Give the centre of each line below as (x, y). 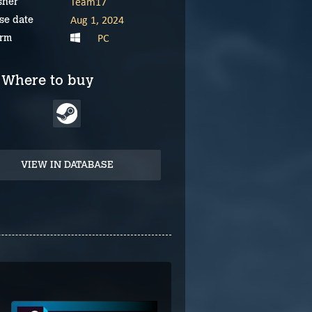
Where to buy (47, 80)
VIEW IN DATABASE (67, 165)
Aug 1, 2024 (97, 20)
